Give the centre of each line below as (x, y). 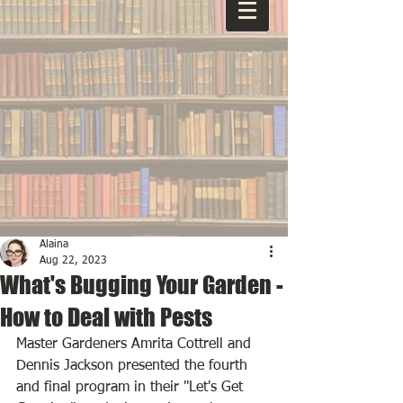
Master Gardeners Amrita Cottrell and (136, 345)
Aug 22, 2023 (73, 261)
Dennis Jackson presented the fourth (134, 366)
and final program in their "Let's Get (132, 388)
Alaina (54, 245)
